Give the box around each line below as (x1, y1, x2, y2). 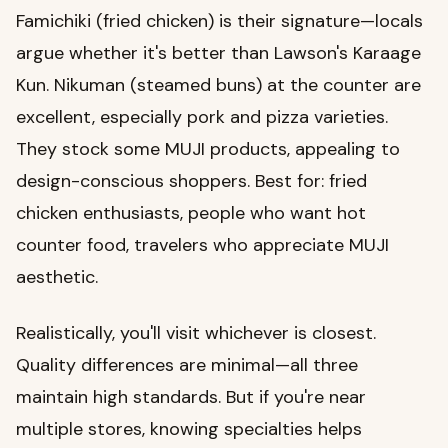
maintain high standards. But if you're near (16, 385, 366, 410)
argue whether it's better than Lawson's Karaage (16, 41, 421, 66)
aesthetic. (16, 265, 98, 290)
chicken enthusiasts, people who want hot (16, 201, 366, 226)
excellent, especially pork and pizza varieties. (16, 105, 388, 130)
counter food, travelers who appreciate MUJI (16, 233, 389, 258)
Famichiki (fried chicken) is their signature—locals (16, 9, 423, 34)
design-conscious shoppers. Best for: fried (16, 169, 367, 194)
